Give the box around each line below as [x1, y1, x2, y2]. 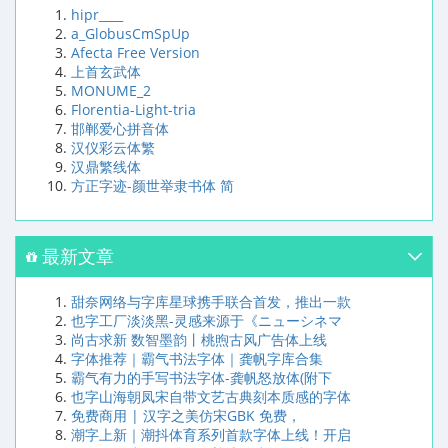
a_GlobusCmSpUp [71, 24, 190, 44]
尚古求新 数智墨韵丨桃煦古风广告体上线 [71, 330, 327, 350]
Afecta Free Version [71, 43, 200, 63]
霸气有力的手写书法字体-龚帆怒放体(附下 [71, 368, 332, 388]
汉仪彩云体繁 [71, 138, 155, 158]
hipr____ [71, 5, 123, 25]
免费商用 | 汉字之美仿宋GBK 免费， [71, 406, 301, 426]
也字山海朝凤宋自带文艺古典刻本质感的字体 [71, 387, 351, 407]
